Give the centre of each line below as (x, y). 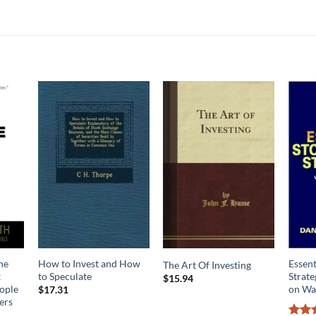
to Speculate (65, 276)
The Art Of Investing (207, 265)
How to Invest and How (89, 263)
